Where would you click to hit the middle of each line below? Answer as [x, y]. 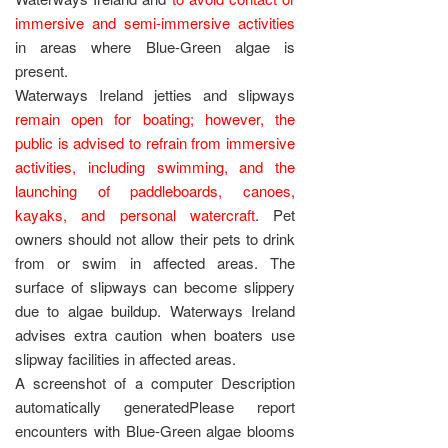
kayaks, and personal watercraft [135, 214]
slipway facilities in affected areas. [125, 358]
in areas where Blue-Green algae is [155, 46]
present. [41, 70]
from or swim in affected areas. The [155, 262]
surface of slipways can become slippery [155, 286]
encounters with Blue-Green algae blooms [155, 430]
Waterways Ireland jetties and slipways [155, 94]
